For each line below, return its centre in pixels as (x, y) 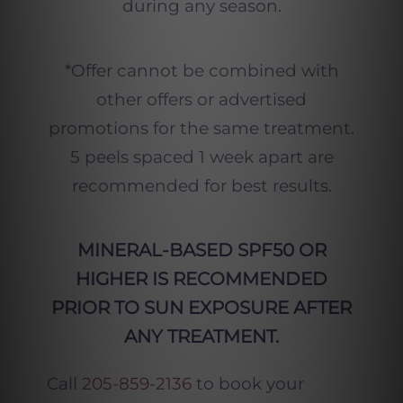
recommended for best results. (201, 185)
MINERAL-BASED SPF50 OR (201, 250)
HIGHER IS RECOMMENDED (201, 278)
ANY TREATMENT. (201, 336)
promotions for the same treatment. (201, 128)
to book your (247, 383)
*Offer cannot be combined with (201, 70)
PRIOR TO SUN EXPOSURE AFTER (201, 307)
